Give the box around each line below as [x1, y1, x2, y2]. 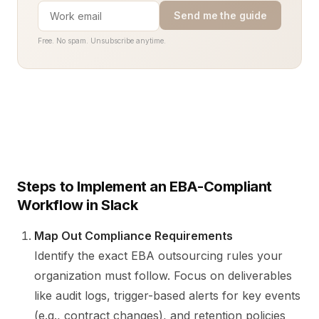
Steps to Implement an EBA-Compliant [17, 178, 273, 195]
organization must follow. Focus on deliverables [34, 268, 292, 283]
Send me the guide [174, 9, 267, 21]
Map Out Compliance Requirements [34, 229, 233, 243]
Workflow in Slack [17, 197, 138, 214]
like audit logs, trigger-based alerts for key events [34, 288, 300, 303]
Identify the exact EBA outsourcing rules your [34, 249, 283, 263]
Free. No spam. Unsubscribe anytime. [38, 36, 166, 45]
